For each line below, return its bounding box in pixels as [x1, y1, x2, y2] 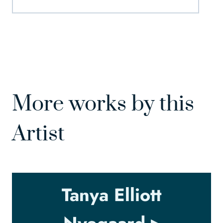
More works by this [12, 91, 194, 118]
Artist [12, 120, 65, 148]
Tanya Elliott [62, 182, 161, 209]
